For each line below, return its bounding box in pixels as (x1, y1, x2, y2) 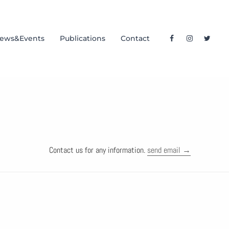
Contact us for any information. (49, 145, 147, 155)
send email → (147, 145, 191, 155)
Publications (60, 34, 105, 43)
